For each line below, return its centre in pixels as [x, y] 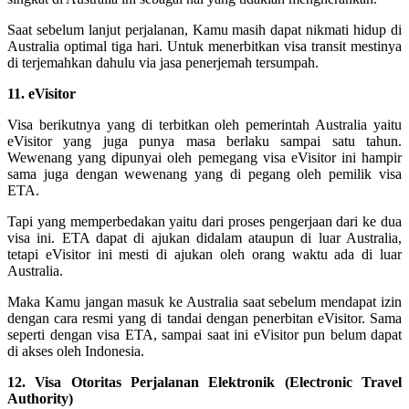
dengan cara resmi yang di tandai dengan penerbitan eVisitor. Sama [204, 318]
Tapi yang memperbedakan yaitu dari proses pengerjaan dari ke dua [204, 221]
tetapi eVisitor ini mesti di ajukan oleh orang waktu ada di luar [204, 254]
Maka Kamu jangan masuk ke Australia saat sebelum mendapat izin [204, 301]
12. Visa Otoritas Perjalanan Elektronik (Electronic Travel [204, 382]
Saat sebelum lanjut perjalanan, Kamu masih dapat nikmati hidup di [204, 29]
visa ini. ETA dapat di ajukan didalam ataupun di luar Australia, [204, 237]
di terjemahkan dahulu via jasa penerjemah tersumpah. [163, 62]
